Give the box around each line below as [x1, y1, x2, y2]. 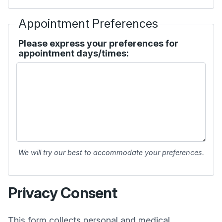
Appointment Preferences [18, 16, 158, 31]
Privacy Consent [8, 184, 117, 202]
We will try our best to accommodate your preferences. [18, 148, 204, 157]
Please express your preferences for [18, 38, 178, 49]
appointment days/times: [18, 48, 129, 58]
